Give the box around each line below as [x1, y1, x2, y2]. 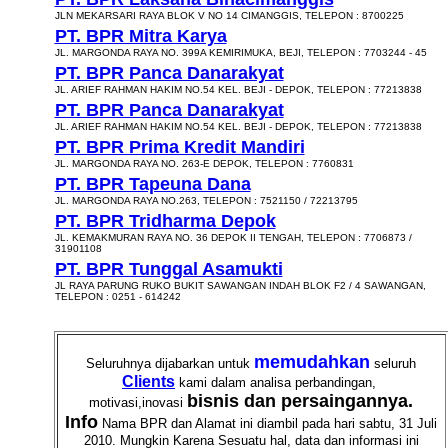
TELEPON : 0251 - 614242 [54, 291, 181, 302]
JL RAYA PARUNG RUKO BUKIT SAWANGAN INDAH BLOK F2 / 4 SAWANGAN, [54, 280, 426, 291]
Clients [122, 373, 175, 390]
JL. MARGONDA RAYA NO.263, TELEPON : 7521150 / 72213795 [54, 195, 358, 206]
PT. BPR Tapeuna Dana [54, 174, 251, 194]
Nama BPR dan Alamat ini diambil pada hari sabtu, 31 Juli [98, 416, 437, 431]
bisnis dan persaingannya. [187, 391, 413, 411]
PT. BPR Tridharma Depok [54, 211, 276, 231]
